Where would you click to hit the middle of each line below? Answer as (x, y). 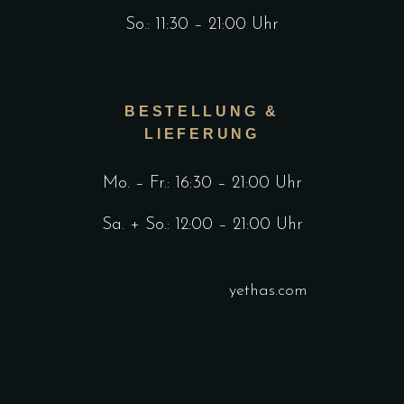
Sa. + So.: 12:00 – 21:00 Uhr (202, 225)
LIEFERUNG (202, 133)
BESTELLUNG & (202, 111)
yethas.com (268, 290)
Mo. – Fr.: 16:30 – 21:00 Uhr (202, 183)
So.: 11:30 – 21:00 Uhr (202, 24)
